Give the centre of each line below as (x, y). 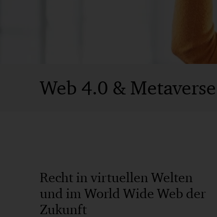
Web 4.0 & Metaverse (128, 88)
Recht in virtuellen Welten (116, 177)
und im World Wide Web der (123, 193)
